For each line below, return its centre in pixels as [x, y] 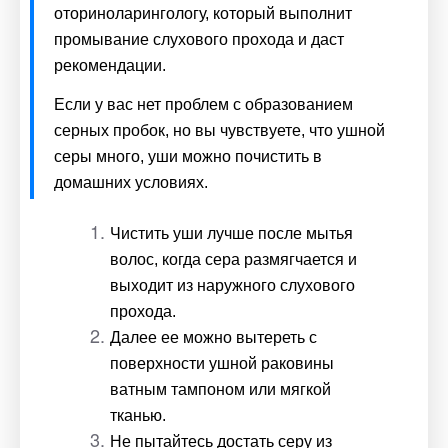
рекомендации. [110, 65]
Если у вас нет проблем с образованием [203, 104]
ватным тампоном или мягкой [220, 389]
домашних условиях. [133, 182]
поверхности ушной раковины [222, 363]
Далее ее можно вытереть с [213, 337]
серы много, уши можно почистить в [188, 156]
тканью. [140, 415]
